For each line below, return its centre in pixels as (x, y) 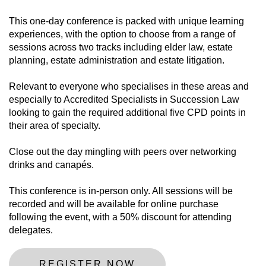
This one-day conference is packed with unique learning (126, 21)
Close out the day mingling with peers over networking (123, 152)
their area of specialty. (56, 126)
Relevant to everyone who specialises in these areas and (129, 87)
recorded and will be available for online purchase (114, 204)
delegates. (31, 230)
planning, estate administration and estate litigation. (117, 61)
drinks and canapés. (51, 165)
